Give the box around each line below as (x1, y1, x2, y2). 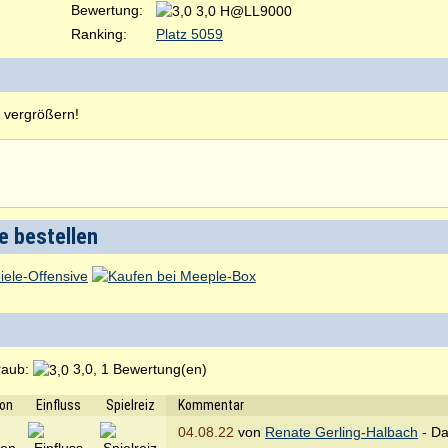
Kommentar (178, 396, 244, 413)
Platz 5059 (156, 26, 223, 42)
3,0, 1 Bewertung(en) (69, 361, 207, 377)
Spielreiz (105, 396, 155, 413)
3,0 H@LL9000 (196, 2, 292, 19)
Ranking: (71, 26, 127, 42)
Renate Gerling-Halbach (265, 423, 418, 440)
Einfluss (35, 396, 81, 413)
